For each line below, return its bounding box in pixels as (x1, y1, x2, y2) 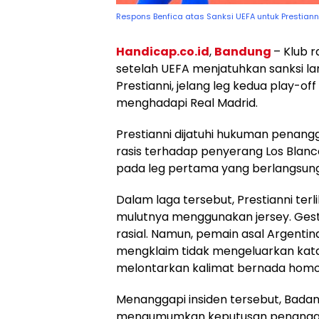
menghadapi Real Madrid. (116, 95, 258, 112)
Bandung (214, 43, 273, 61)
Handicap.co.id (116, 43, 209, 61)
